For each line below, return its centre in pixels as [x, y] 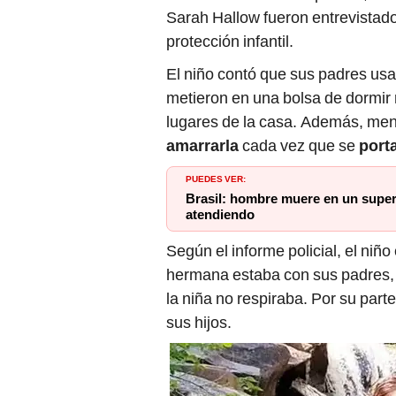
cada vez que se [301, 146]
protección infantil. [230, 42]
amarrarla [204, 146]
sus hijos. [199, 323]
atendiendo [220, 215]
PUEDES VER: [216, 178]
